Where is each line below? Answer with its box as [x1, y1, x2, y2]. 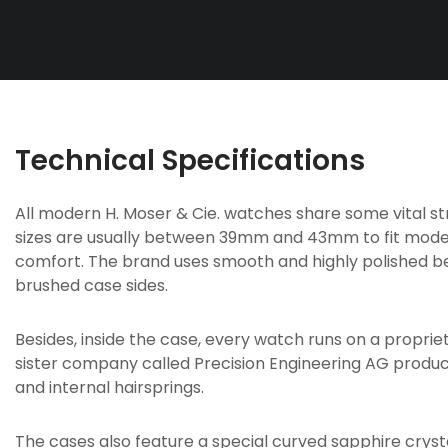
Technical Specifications [15, 140, 365, 180]
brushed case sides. [15, 273, 168, 297]
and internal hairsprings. [15, 375, 204, 399]
